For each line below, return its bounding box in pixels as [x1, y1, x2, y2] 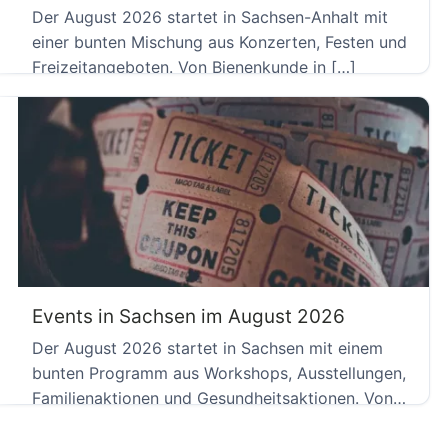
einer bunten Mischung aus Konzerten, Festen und [32, 31, 407, 52]
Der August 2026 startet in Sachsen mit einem [32, 337, 383, 358]
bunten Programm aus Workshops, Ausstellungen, [32, 362, 406, 383]
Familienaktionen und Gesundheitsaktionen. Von [32, 387, 393, 408]
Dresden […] [32, 412, 125, 433]
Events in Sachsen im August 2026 [32, 305, 345, 329]
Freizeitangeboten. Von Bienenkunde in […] [32, 56, 356, 77]
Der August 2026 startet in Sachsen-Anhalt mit [32, 6, 388, 27]
